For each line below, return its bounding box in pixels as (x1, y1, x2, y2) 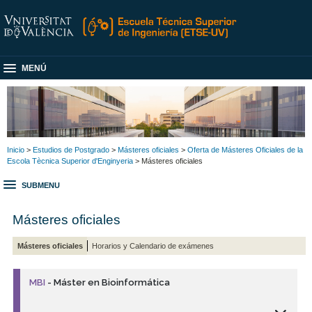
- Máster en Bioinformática (45, 277, 171, 288)
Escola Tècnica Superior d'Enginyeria (7, 156, 133, 165)
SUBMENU (22, 181, 60, 190)
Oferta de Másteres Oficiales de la (187, 145, 303, 154)
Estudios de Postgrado (33, 145, 109, 154)
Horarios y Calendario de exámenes (92, 241, 214, 250)
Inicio (7, 145, 24, 154)
